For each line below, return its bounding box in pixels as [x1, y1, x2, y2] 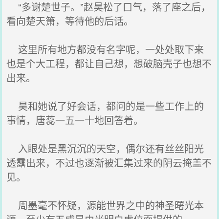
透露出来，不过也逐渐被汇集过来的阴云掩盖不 [6, 155, 212, 170]
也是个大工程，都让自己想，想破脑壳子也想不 [6, 56, 212, 70]
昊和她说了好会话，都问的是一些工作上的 [6, 99, 204, 113]
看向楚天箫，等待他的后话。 [6, 14, 134, 28]
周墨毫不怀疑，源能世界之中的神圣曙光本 [6, 198, 204, 212]
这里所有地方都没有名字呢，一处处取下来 [6, 42, 204, 56]
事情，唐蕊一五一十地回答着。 [6, 113, 144, 127]
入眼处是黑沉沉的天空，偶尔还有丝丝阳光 [6, 141, 204, 155]
